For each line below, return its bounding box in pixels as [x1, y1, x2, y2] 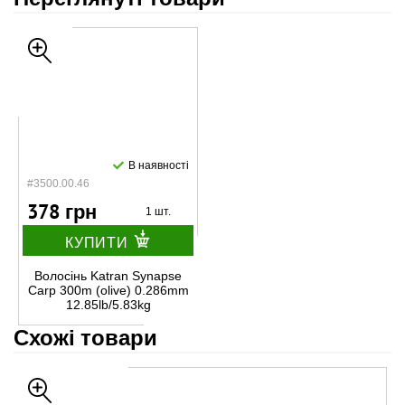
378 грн [27, 199, 97, 224]
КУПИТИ [65, 235, 128, 250]
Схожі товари [14, 324, 157, 352]
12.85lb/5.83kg [65, 297, 151, 312]
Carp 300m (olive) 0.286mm [27, 283, 189, 297]
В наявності [128, 159, 189, 172]
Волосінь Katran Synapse [34, 268, 182, 283]
